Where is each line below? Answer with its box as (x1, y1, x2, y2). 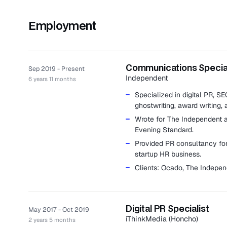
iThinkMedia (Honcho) (126, 214, 198, 224)
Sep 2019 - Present (28, 64, 85, 73)
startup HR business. (135, 149, 203, 159)
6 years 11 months (28, 75, 76, 83)
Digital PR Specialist (126, 202, 209, 215)
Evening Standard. (135, 125, 194, 135)
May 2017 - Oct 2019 (28, 205, 89, 214)
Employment (28, 18, 96, 33)
